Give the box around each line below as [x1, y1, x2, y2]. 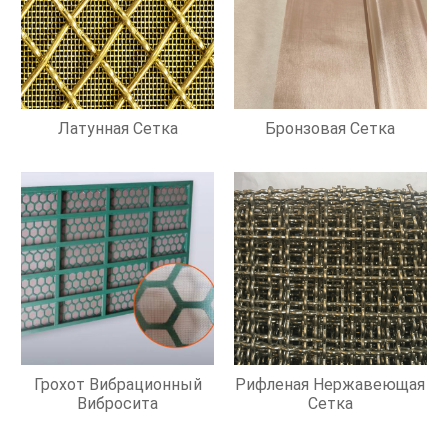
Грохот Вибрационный [33, 375, 202, 395]
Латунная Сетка [57, 119, 178, 139]
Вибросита [77, 394, 159, 414]
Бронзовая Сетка [265, 119, 396, 139]
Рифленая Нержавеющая [235, 375, 426, 395]
